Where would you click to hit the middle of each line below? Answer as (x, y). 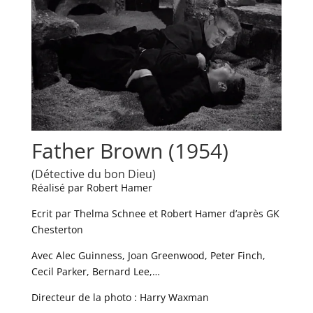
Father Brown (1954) (130, 150)
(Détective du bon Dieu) (93, 174)
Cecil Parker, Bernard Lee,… (95, 271)
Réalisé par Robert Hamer (92, 187)
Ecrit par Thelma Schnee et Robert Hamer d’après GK (155, 213)
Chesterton (57, 229)
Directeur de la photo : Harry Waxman (120, 297)
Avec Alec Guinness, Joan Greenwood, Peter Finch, (148, 255)
